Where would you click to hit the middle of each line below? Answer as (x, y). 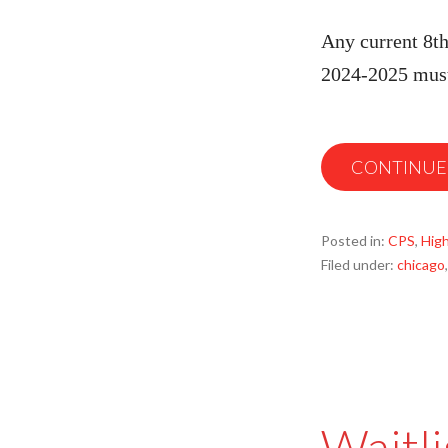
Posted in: (354, 240)
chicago (421, 264)
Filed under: (359, 264)
